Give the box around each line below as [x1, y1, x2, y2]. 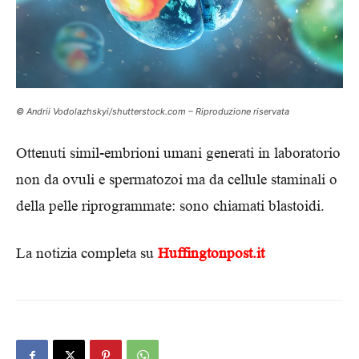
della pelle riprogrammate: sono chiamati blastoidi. [16, 197, 325, 215]
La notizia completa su [16, 244, 158, 262]
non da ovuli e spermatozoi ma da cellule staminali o [16, 171, 337, 188]
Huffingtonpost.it [158, 244, 264, 262]
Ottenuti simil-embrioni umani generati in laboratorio [16, 144, 341, 162]
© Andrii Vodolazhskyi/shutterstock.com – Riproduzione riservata [16, 106, 289, 118]
